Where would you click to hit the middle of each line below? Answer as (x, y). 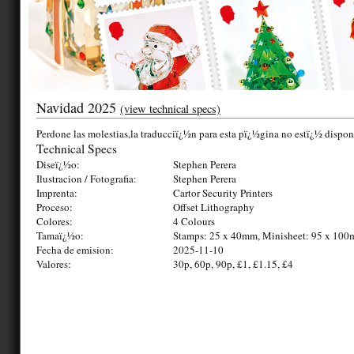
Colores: (55, 221)
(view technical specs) (170, 109)
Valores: (54, 264)
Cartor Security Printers (223, 193)
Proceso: (55, 207)
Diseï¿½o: (58, 164)
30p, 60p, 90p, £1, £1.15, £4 (233, 264)
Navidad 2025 (78, 107)
